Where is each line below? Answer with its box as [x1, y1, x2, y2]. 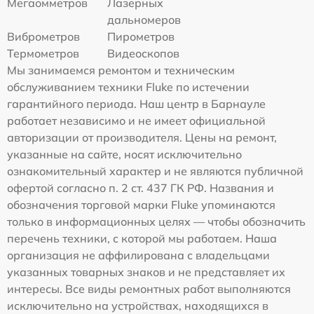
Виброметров [7, 29, 80, 43]
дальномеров [107, 13, 182, 27]
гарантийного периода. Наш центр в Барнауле [7, 97, 266, 111]
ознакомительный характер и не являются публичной [7, 164, 303, 178]
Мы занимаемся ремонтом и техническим [7, 63, 235, 77]
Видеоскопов [107, 46, 180, 60]
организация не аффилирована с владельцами [7, 248, 270, 262]
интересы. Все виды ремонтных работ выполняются [7, 282, 291, 296]
